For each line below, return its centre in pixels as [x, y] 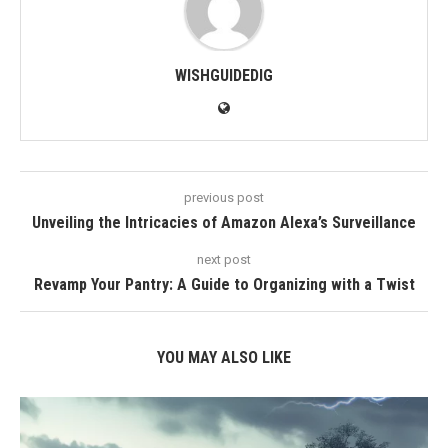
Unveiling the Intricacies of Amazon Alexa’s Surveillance [224, 222]
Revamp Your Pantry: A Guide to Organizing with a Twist [224, 284]
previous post [224, 197]
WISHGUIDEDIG [224, 75]
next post [224, 259]
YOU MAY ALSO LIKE [224, 357]
